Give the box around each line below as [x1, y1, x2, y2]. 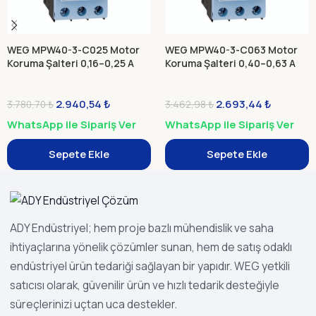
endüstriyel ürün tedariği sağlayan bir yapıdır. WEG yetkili [10, 258, 290, 274]
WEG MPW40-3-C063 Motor [165, 43, 298, 56]
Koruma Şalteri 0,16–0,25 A [7, 56, 134, 70]
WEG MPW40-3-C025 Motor [7, 43, 140, 56]
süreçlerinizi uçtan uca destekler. [10, 296, 177, 312]
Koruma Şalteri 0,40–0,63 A [165, 56, 296, 70]
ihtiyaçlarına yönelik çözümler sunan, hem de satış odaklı [10, 239, 292, 255]
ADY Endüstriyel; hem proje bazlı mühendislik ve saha [10, 220, 274, 236]
